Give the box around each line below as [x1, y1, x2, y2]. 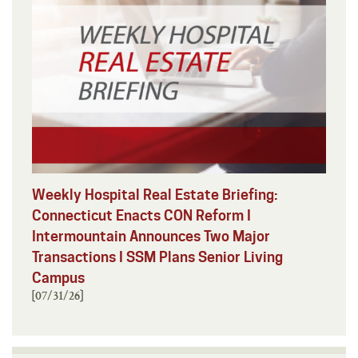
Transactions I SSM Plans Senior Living [32, 248, 283, 265]
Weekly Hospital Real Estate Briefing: [32, 185, 278, 203]
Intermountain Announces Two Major [32, 227, 270, 245]
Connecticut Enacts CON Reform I [32, 206, 251, 224]
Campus [32, 268, 85, 286]
